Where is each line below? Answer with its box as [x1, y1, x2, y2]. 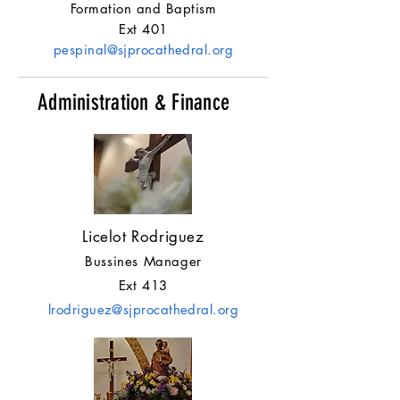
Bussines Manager [85, 253, 202, 270]
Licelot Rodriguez [82, 227, 204, 246]
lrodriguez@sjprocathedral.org [47, 301, 239, 318]
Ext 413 [118, 277, 169, 294]
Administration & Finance [37, 89, 236, 115]
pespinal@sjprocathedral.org [53, 41, 234, 58]
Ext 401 [119, 21, 168, 37]
